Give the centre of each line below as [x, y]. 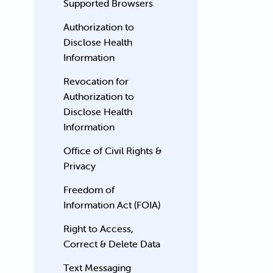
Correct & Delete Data [112, 244]
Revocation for [96, 81]
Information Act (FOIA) [112, 205]
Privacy [80, 166]
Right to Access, [99, 229]
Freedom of [89, 190]
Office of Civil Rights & [113, 151]
